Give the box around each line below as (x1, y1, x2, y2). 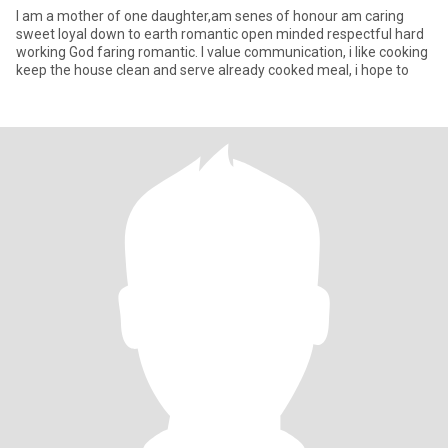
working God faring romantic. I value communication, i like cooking (16, 44, 428, 60)
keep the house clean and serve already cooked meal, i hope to (16, 62, 409, 78)
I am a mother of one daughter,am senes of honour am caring (16, 8, 404, 24)
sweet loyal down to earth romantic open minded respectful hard (16, 26, 424, 42)
